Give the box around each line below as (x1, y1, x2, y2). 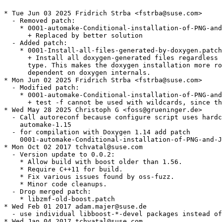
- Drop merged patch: (4, 188, 91, 196)
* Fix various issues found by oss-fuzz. (4, 173, 174, 181)
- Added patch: (4, 39, 67, 47)
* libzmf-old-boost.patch (4, 195, 115, 203)
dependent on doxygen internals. (4, 69, 151, 77)
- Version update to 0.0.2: (4, 151, 115, 159)
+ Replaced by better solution (4, 32, 143, 40)
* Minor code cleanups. (4, 180, 107, 188)
